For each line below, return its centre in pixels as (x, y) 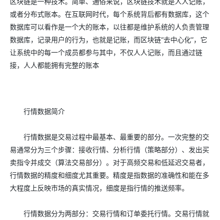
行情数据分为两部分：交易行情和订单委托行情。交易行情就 (110, 213)
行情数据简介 (37, 111)
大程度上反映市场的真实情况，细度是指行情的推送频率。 (99, 188)
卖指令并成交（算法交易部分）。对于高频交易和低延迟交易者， (110, 162)
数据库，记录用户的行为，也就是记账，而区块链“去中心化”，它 (109, 40)
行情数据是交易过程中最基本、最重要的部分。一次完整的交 (110, 137)
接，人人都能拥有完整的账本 (55, 65)
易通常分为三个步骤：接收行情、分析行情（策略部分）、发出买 (110, 150)
